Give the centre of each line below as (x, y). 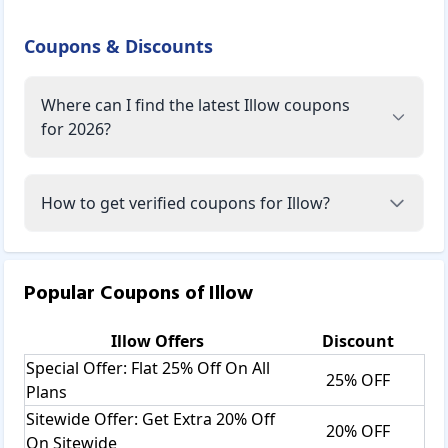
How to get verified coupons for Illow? (185, 202)
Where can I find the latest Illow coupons (195, 104)
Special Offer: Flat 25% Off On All (148, 367)
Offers (177, 340)
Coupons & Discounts (118, 45)
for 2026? (76, 128)
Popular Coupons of (116, 293)
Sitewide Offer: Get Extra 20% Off (150, 418)
